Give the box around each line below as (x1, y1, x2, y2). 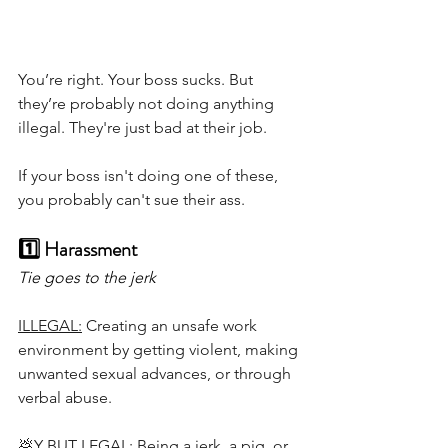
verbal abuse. (18, 388, 116, 408)
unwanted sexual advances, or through (18, 364, 295, 384)
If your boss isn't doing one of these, (18, 166, 282, 186)
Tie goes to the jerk (18, 268, 156, 288)
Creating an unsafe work (82, 316, 261, 336)
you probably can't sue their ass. (18, 190, 249, 210)
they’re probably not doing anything (18, 94, 278, 114)
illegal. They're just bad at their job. (18, 118, 267, 138)
